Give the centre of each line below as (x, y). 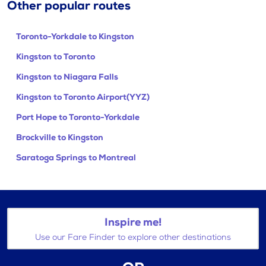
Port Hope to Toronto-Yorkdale (78, 117)
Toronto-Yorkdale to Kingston (75, 36)
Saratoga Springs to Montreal (76, 157)
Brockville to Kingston (60, 137)
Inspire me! (133, 223)
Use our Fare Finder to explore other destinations (133, 237)
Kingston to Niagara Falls (67, 77)
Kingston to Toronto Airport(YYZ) (83, 97)
